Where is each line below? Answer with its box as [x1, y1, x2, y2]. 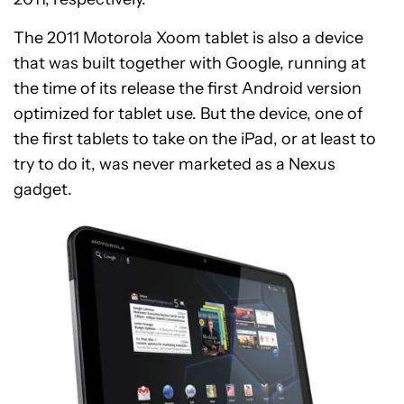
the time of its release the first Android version [14, 78, 362, 99]
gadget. [14, 179, 72, 200]
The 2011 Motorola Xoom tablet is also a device [14, 28, 363, 49]
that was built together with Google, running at [14, 53, 366, 74]
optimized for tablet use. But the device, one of [14, 104, 363, 124]
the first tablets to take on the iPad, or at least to [14, 129, 376, 150]
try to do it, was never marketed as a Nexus [14, 154, 335, 175]
